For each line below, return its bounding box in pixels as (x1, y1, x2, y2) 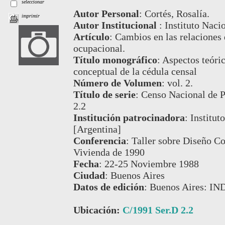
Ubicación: (73, 204, 123, 216)
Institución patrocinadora (73, 112, 185, 124)
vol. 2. (167, 77, 193, 89)
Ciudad (73, 170, 105, 181)
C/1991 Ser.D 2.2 (122, 204, 193, 216)
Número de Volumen (73, 77, 162, 89)
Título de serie (73, 89, 136, 100)
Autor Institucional (73, 20, 159, 31)
